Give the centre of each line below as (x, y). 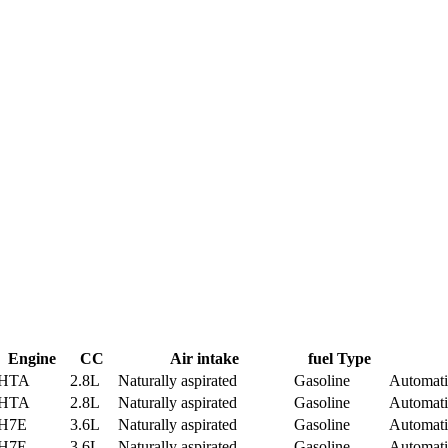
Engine (31, 358)
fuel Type (339, 358)
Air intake (204, 358)
